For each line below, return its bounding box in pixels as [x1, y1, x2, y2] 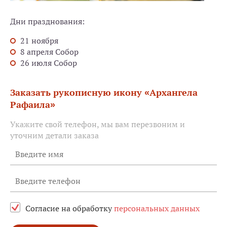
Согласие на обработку [25, 203, 114, 214]
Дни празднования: [10, 16, 85, 27]
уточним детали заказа [10, 130, 99, 141]
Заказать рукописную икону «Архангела [10, 87, 198, 99]
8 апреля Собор [20, 47, 79, 57]
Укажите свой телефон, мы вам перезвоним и [10, 119, 185, 130]
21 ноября [20, 35, 58, 46]
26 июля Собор [20, 58, 77, 68]
